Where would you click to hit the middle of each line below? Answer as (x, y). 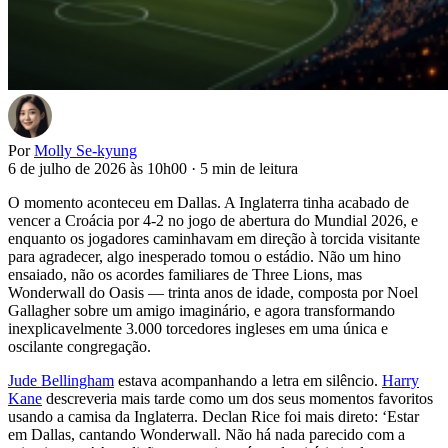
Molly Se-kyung (85, 150)
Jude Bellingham (61, 380)
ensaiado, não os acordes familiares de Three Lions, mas (185, 274)
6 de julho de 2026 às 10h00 (97, 168)
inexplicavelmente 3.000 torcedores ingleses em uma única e (198, 328)
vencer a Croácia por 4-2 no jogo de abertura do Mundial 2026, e (213, 220)
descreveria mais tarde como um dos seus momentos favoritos (237, 398)
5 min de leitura (249, 168)
